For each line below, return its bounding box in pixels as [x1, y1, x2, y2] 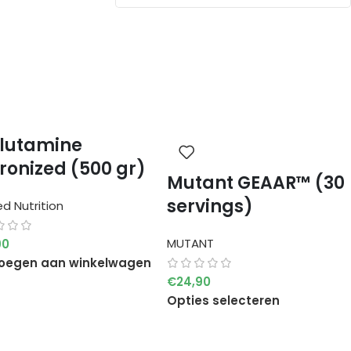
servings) [166, 194, 253, 219]
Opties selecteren [166, 291, 280, 309]
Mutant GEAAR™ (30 [166, 171, 345, 195]
